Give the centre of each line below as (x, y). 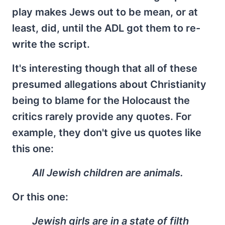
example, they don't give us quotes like (107, 133)
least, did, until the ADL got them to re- (106, 28)
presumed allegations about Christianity (109, 84)
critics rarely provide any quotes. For (102, 117)
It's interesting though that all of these (105, 68)
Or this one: (40, 197)
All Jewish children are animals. (108, 173)
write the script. (51, 44)
